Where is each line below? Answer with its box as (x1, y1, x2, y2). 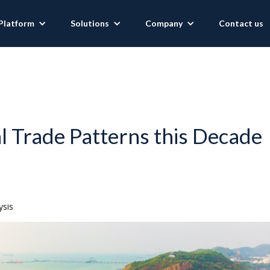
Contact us (219, 18, 263, 28)
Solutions (71, 18, 109, 28)
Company (145, 18, 183, 28)
